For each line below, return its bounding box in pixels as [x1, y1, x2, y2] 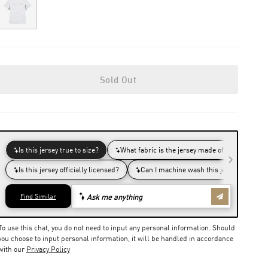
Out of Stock [16, 4, 61, 14]
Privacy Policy [26, 245, 70, 254]
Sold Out [99, 74, 136, 85]
